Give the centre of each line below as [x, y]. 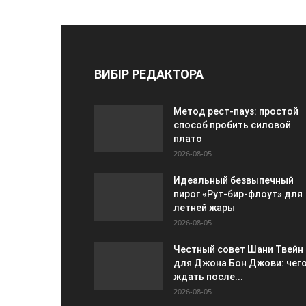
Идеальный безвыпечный [234, 180]
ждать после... [208, 277]
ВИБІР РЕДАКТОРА [149, 74]
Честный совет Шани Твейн [238, 249]
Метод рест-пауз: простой [236, 111]
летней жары [204, 208]
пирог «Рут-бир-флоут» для [238, 194]
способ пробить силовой [232, 125]
